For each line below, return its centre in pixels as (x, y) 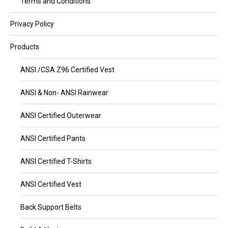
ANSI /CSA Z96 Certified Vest (67, 70)
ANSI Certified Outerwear (61, 116)
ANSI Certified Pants (53, 138)
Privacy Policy (32, 24)
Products (25, 47)
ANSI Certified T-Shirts (56, 161)
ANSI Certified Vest (51, 184)
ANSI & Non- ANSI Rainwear (64, 93)
